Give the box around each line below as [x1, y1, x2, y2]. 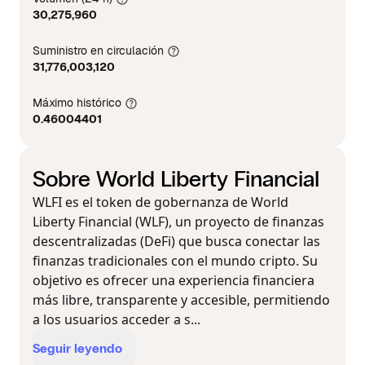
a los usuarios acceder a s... [33, 310, 200, 328]
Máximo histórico [33, 95, 121, 110]
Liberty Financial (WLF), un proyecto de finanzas [33, 213, 324, 231]
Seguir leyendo [33, 341, 122, 356]
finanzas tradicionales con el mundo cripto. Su [33, 252, 318, 270]
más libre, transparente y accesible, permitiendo [33, 291, 330, 309]
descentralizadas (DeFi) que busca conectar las [33, 232, 320, 250]
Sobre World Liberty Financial [33, 165, 319, 193]
